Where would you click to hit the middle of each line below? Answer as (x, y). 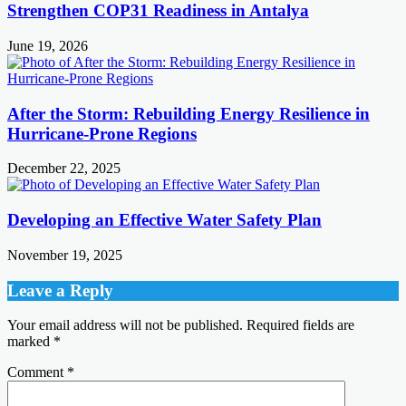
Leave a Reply (60, 290)
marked (30, 342)
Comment (37, 372)
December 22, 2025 (64, 169)
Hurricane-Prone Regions (102, 133)
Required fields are (300, 325)
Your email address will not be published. (125, 325)
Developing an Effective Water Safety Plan (164, 220)
